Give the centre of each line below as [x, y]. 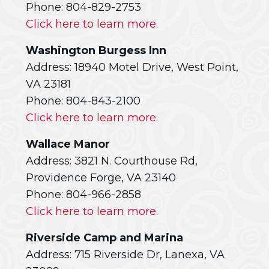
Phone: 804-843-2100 [83, 101]
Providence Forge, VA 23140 [101, 178]
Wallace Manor [68, 144]
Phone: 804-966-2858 [83, 195]
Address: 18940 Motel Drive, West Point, [132, 67]
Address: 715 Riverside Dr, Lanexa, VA [125, 255]
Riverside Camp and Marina [104, 238]
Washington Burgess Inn [96, 50]
